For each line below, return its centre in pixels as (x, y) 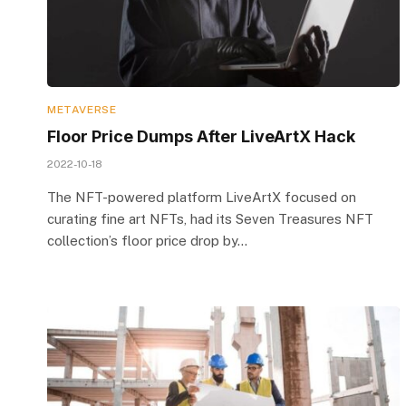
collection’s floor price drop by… (147, 240)
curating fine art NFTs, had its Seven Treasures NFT (210, 218)
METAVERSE (82, 109)
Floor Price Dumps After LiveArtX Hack (201, 136)
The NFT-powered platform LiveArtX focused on (202, 197)
